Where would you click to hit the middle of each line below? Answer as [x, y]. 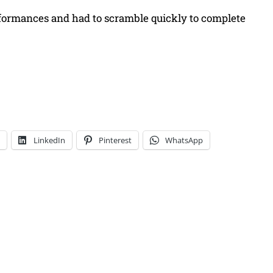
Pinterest [115, 140]
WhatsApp [184, 140]
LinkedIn [49, 140]
